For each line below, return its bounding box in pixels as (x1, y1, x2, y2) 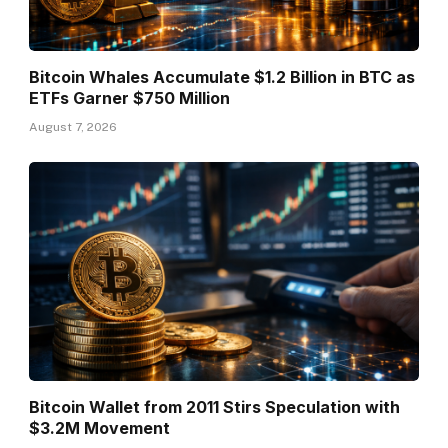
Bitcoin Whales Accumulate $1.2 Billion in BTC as (29, 67, 416, 88)
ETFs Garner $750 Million (29, 88, 231, 109)
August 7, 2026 (29, 120, 118, 135)
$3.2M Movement (29, 418, 171, 439)
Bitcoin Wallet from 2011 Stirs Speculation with (29, 397, 401, 418)
